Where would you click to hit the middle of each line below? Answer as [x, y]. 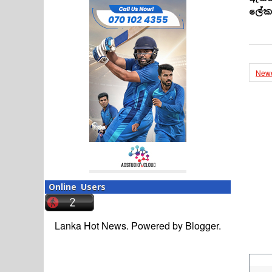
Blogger [202, 225]
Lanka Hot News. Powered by [120, 225]
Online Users [77, 187]
